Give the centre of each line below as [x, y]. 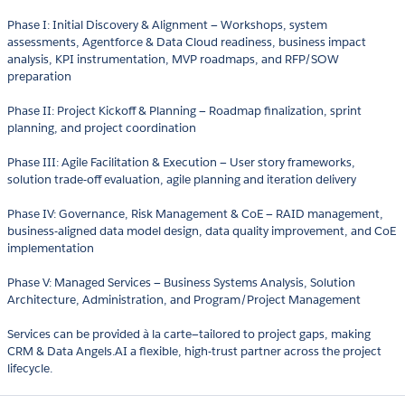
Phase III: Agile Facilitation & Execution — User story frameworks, [181, 163]
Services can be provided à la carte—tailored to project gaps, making [189, 334]
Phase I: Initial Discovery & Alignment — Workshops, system [167, 25]
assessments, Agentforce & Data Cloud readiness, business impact [187, 42]
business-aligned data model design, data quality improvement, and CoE [202, 231]
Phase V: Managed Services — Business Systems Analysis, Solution [181, 283]
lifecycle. [30, 369]
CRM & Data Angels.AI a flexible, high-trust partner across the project [194, 352]
